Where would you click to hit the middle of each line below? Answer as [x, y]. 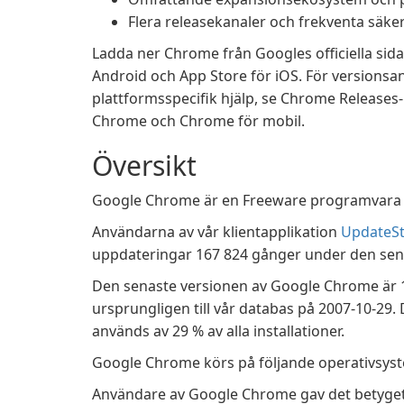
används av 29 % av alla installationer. [218, 331]
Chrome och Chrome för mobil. [198, 121]
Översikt [144, 165]
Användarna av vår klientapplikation [216, 232]
